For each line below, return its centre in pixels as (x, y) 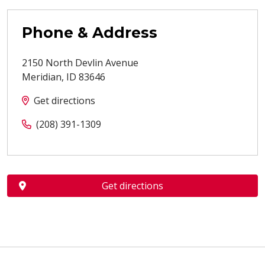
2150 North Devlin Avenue (80, 63)
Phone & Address (90, 33)
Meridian (42, 77)
